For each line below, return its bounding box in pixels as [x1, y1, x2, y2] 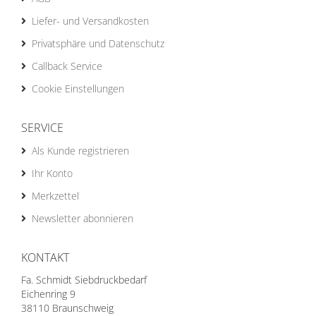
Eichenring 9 [21, 287, 75, 300]
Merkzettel [32, 189, 79, 202]
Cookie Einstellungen [32, 82, 124, 95]
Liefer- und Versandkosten [32, 14, 149, 28]
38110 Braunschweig [21, 301, 114, 315]
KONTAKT [21, 250, 69, 265]
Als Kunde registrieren [32, 144, 129, 157]
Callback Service [32, 59, 102, 73]
